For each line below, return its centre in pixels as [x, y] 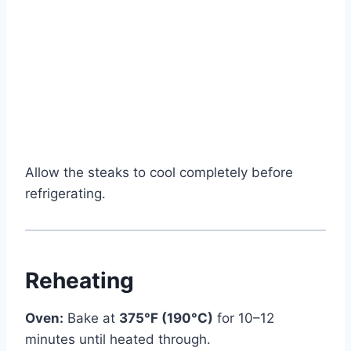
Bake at [91, 318]
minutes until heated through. [118, 340]
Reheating [80, 281]
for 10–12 [244, 318]
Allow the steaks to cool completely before [159, 173]
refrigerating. [65, 194]
